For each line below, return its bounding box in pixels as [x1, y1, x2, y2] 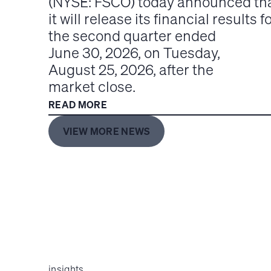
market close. [48, 77, 135, 97]
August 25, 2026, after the [48, 60, 214, 80]
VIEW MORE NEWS [63, 125, 151, 139]
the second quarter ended [48, 26, 216, 46]
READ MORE [48, 98, 107, 112]
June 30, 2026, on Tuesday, [48, 43, 220, 63]
